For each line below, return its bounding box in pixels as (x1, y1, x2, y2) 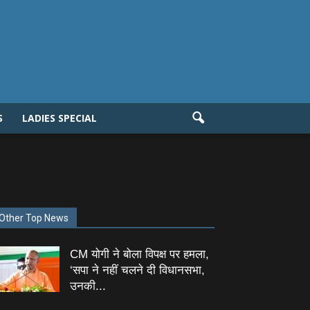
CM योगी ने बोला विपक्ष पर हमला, (70, 248, 209, 261)
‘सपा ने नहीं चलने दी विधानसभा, (70, 264, 205, 277)
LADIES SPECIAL (22, 111, 97, 125)
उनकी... (70, 280, 106, 293)
